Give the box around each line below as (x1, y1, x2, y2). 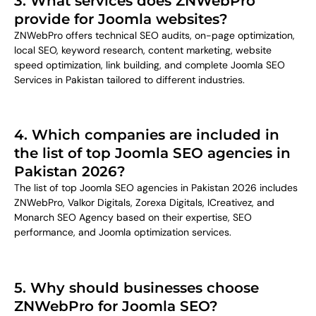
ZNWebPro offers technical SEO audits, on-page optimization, (14, 29, 295, 42)
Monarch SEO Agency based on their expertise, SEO (14, 211, 252, 224)
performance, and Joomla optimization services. (14, 226, 231, 239)
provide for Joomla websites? (14, 11, 228, 28)
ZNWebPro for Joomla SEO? (14, 297, 218, 315)
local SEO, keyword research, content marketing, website (14, 44, 272, 57)
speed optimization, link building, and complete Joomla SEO (14, 59, 285, 72)
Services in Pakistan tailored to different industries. (14, 73, 245, 87)
